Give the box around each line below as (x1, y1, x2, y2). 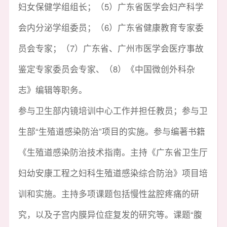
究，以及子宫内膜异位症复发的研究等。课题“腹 (18, 208, 202, 220)
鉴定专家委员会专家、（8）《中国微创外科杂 (18, 62, 195, 75)
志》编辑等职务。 (18, 83, 87, 96)
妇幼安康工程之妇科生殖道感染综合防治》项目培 (18, 166, 208, 179)
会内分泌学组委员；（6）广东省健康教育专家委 (18, 21, 204, 33)
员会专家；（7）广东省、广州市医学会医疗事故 (18, 42, 204, 54)
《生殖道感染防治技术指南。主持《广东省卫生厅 (18, 145, 208, 158)
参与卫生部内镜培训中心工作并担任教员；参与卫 (18, 104, 208, 117)
